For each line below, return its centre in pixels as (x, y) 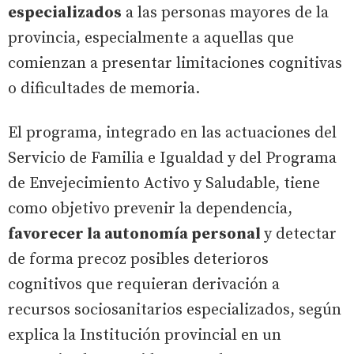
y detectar (300, 234)
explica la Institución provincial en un (145, 335)
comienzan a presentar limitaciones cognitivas (175, 63)
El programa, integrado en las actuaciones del (172, 133)
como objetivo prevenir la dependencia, (150, 209)
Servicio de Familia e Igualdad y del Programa (172, 158)
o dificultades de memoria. (104, 88)
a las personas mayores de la (225, 13)
